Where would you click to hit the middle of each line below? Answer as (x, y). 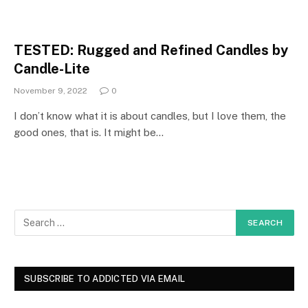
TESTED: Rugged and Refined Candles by (151, 50)
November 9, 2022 (51, 90)
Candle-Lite (52, 68)
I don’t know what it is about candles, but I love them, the (150, 115)
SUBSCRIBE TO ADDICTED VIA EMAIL (105, 278)
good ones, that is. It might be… (89, 132)
